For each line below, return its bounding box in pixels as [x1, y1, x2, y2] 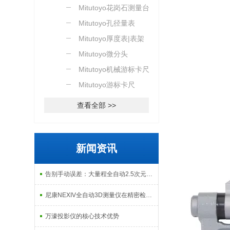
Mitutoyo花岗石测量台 [79, 4, 150, 12]
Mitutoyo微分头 [79, 50, 128, 58]
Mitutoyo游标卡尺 [79, 81, 136, 89]
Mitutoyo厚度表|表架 [79, 34, 145, 43]
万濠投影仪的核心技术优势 [45, 213, 120, 220]
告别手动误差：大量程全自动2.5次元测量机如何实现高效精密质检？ [146, 170, 153, 178]
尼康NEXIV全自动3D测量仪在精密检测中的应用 [146, 191, 152, 199]
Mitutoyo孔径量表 [79, 19, 136, 27]
